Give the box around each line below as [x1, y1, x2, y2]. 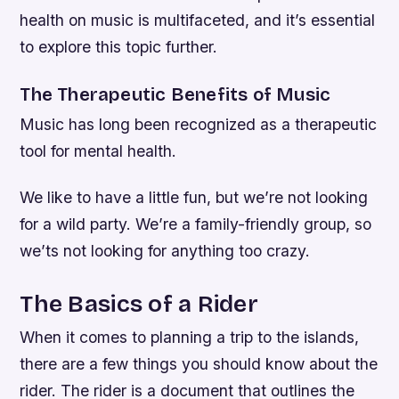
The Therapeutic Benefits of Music [20, 84, 331, 107]
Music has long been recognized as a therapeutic [20, 115, 378, 134]
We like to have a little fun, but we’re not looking [20, 187, 369, 207]
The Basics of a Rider [20, 289, 258, 318]
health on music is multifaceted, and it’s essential [20, 11, 376, 30]
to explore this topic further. [20, 37, 218, 57]
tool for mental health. [20, 142, 177, 161]
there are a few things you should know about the [20, 354, 379, 373]
